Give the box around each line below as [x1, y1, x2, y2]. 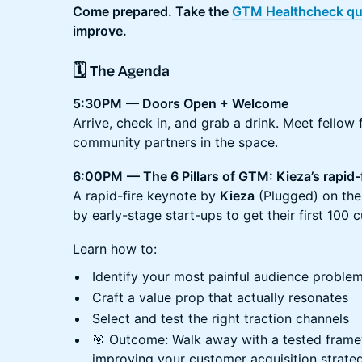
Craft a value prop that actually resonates [92, 288, 348, 305]
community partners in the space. [73, 133, 278, 150]
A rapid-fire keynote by [73, 187, 220, 204]
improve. [73, 22, 127, 39]
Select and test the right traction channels [92, 309, 349, 326]
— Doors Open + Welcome [126, 95, 288, 112]
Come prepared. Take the [73, 2, 232, 19]
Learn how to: [73, 240, 157, 257]
